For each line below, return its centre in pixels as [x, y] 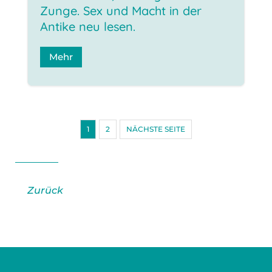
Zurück [45, 190]
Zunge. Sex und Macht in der [121, 10]
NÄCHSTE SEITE [155, 129]
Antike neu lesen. [87, 26]
